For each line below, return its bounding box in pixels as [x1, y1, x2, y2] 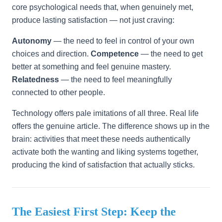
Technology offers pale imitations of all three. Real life [12, 109, 199, 117]
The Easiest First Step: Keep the [12, 205, 176, 218]
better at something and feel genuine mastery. [12, 62, 171, 71]
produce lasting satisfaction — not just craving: [12, 16, 174, 24]
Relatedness [12, 75, 59, 84]
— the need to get [139, 50, 203, 58]
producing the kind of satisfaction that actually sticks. [12, 161, 195, 169]
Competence [91, 50, 139, 58]
